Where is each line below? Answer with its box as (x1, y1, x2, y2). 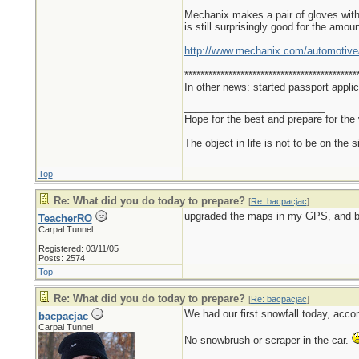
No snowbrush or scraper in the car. (184, 334, 352, 346)
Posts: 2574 (38, 253, 85, 263)
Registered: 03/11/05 (38, 244, 119, 253)
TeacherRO (38, 212, 92, 224)
